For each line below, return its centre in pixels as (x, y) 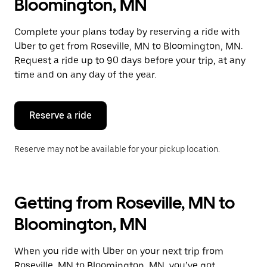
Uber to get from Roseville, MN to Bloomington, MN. (128, 46)
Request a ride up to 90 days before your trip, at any (130, 60)
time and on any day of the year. (85, 75)
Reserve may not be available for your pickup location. (117, 149)
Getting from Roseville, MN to (125, 203)
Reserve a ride (60, 115)
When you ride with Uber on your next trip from (119, 251)
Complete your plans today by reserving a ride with (127, 32)
